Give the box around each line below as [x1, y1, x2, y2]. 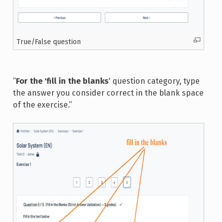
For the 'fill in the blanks [15, 76, 109, 86]
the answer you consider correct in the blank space [12, 88, 204, 98]
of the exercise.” [12, 100, 72, 110]
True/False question [16, 38, 81, 47]
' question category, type [108, 76, 200, 86]
